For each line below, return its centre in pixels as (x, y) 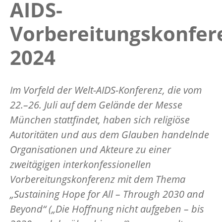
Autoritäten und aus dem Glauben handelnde (110, 134)
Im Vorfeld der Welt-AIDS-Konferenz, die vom (106, 90)
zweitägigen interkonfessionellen (81, 164)
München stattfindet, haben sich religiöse (100, 119)
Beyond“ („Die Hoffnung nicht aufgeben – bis (107, 209)
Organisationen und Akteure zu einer (90, 149)
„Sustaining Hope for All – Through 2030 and (107, 194)
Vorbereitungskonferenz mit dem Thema (98, 179)
